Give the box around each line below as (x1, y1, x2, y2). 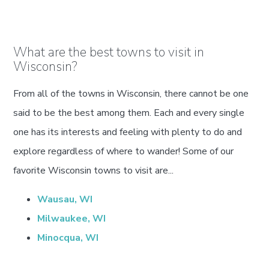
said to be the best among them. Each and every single (13, 106, 245, 120)
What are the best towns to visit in (13, 43, 205, 61)
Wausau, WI (37, 193, 93, 207)
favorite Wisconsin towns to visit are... (13, 164, 174, 178)
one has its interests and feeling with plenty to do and (13, 125, 243, 139)
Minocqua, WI (37, 231, 99, 245)
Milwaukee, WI (37, 212, 106, 226)
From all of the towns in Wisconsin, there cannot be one (13, 87, 249, 101)
